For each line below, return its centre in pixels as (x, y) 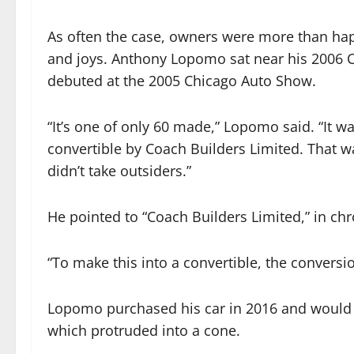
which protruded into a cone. (144, 330)
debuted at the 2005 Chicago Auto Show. (182, 80)
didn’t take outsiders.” (119, 170)
